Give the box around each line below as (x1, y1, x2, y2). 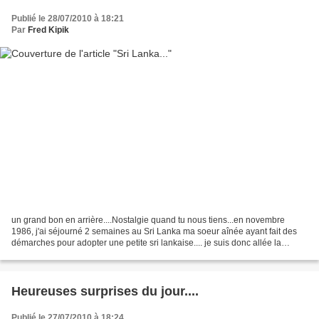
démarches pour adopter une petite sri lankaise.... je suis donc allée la (11, 238, 281, 249)
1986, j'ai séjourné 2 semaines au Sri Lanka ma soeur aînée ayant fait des (11, 226, 297, 237)
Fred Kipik (28, 24, 69, 35)
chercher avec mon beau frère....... (11, 249, 142, 260)
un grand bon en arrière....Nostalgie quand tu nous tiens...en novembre (11, 215, 285, 226)
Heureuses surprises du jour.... (11, 284, 199, 299)
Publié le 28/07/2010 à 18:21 (11, 13, 124, 23)
